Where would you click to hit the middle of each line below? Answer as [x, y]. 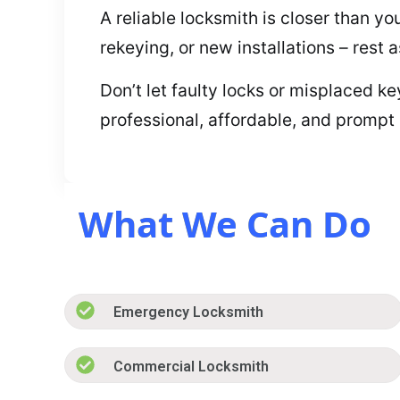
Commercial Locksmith [192, 366]
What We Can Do [225, 224]
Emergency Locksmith [189, 312]
